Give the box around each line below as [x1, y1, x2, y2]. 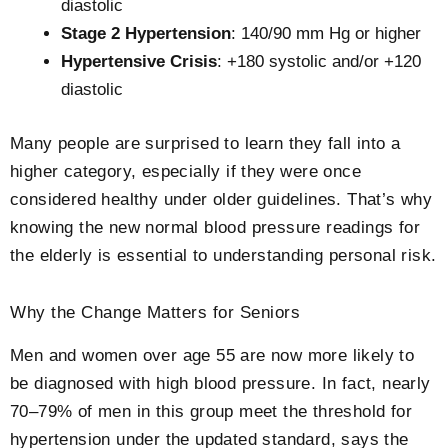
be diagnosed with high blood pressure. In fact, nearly [10, 374, 431, 394]
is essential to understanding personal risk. [92, 245, 437, 265]
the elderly [10, 245, 93, 265]
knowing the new [10, 217, 146, 237]
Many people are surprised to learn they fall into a [10, 133, 401, 153]
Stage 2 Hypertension [61, 24, 231, 44]
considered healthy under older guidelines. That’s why [10, 189, 433, 209]
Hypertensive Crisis [61, 52, 217, 72]
